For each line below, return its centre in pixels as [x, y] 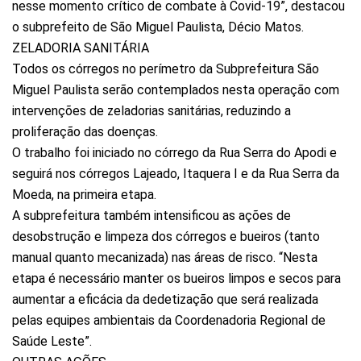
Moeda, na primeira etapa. [84, 194]
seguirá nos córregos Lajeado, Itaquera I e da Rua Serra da [176, 173]
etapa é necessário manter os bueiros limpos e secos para [176, 278]
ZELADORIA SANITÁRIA [81, 48]
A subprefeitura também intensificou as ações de [151, 215]
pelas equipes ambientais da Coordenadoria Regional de [169, 320]
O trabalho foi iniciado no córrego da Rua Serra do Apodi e [174, 152]
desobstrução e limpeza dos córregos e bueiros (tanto [166, 236]
